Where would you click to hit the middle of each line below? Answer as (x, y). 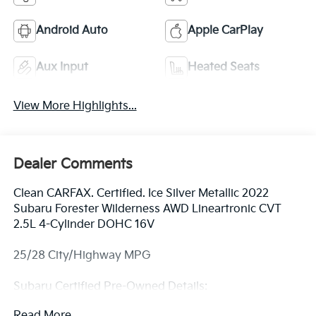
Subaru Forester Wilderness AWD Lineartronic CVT (147, 209)
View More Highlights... (75, 107)
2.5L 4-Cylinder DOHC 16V (84, 224)
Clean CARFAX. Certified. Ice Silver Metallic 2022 (141, 193)
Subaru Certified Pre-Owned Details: (110, 286)
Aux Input (62, 68)
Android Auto (72, 31)
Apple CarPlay (225, 31)
